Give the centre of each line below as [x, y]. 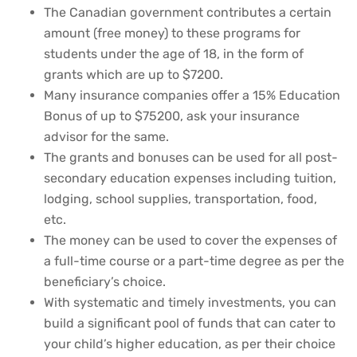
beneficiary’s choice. [105, 282]
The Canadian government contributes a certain [188, 13]
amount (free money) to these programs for [172, 33]
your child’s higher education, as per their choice [190, 344]
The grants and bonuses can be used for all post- [191, 158]
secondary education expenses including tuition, [190, 178]
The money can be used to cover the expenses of [190, 241]
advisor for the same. [106, 137]
